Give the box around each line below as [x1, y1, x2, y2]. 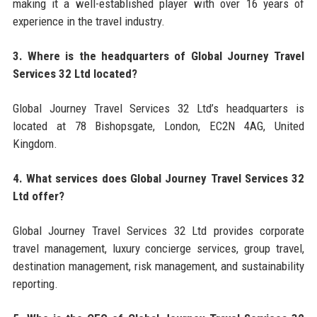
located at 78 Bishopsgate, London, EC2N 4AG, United [12, 118, 305, 133]
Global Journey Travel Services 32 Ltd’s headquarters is [12, 100, 305, 115]
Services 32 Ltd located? [12, 66, 137, 81]
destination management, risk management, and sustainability [12, 258, 305, 273]
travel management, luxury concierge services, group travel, [12, 241, 305, 255]
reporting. [12, 276, 58, 291]
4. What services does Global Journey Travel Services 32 [12, 171, 305, 185]
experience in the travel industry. [12, 13, 165, 28]
